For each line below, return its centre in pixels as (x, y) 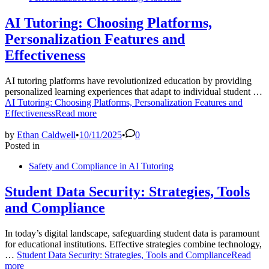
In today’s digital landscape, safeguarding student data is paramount (132, 233)
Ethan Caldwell (46, 134)
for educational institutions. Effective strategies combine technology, (133, 244)
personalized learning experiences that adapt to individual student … (134, 91)
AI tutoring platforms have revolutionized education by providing (128, 80)
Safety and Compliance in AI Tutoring (101, 166)
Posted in (22, 145)
